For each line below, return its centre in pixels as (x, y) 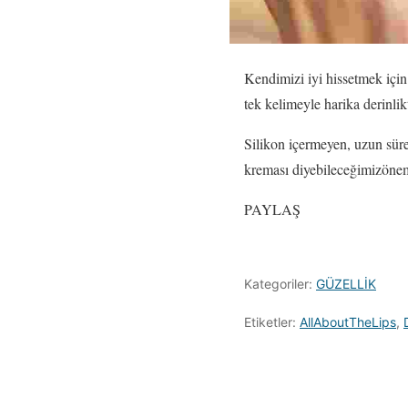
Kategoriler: (280, 284)
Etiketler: (272, 322)
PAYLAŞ (272, 209)
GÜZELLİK (346, 284)
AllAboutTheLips (348, 322)
